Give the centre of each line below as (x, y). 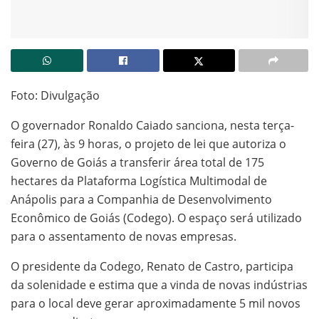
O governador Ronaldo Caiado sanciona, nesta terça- (152, 126)
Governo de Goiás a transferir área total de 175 (137, 163)
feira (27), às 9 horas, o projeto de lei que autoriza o (148, 144)
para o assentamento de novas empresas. (124, 237)
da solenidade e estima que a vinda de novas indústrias (159, 285)
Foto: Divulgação (55, 96)
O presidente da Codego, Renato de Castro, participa (152, 267)
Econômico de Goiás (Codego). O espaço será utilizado (156, 218)
